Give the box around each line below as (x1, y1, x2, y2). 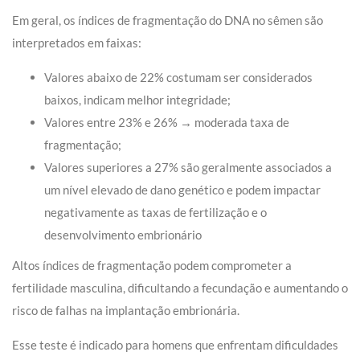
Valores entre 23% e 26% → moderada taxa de (44, 115, 289, 130)
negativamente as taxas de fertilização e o (44, 205, 267, 220)
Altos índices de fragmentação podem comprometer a (12, 258, 292, 273)
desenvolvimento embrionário (44, 227, 202, 243)
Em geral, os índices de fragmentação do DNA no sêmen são (12, 13, 323, 28)
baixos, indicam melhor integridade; (44, 92, 231, 108)
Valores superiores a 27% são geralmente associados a (44, 160, 332, 175)
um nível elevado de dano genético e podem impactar (44, 182, 321, 198)
